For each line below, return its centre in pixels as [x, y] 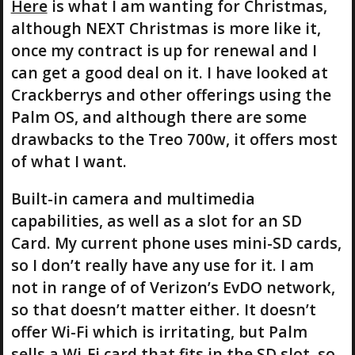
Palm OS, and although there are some [158, 116]
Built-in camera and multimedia [133, 198]
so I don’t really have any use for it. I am [162, 265]
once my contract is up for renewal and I [164, 50]
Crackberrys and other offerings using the [171, 94]
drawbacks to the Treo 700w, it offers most [174, 139]
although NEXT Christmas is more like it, [166, 28]
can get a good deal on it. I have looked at [169, 72]
